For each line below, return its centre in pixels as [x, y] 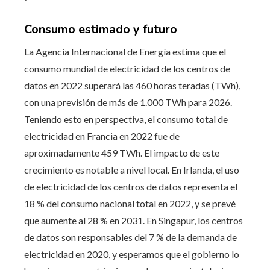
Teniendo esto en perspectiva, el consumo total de [126, 119]
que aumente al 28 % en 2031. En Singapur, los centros [133, 220]
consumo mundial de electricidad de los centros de [127, 68]
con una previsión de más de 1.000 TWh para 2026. [128, 102]
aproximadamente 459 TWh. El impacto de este [122, 152]
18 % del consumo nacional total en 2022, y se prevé [130, 203]
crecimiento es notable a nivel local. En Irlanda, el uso [132, 169]
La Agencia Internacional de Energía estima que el [125, 51]
